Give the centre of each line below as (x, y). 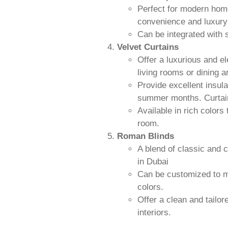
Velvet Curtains (148, 47)
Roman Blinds (146, 136)
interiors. (154, 212)
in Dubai (153, 161)
